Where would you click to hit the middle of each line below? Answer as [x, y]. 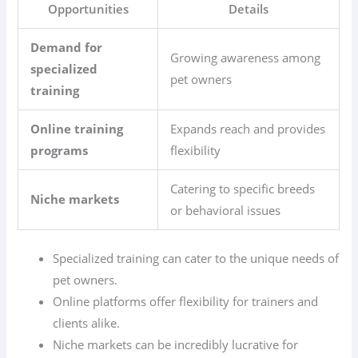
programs [60, 150]
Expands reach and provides [248, 128]
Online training [77, 128]
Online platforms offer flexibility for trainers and [186, 301]
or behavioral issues [226, 210]
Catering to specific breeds [243, 188]
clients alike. [87, 322]
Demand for [67, 47]
